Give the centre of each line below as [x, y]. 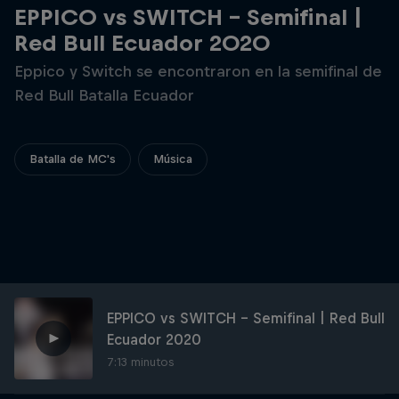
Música [173, 159]
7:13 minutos [140, 362]
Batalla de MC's [73, 159]
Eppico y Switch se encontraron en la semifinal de [198, 71]
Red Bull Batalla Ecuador [104, 95]
